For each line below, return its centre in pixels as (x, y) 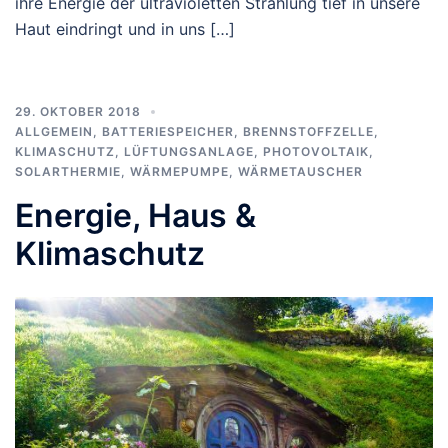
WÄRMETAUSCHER (300, 171)
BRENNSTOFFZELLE (308, 131)
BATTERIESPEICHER (168, 131)
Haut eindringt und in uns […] (125, 28)
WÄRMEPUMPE (179, 171)
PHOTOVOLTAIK (316, 151)
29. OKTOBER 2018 (78, 111)
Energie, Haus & (135, 215)
